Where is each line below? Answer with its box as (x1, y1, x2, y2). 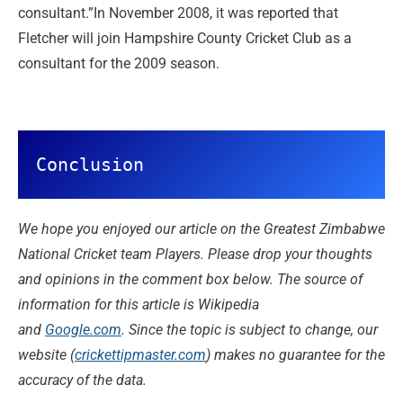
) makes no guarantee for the (206, 346, 385, 364)
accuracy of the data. (18, 372, 147, 390)
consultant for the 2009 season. (18, 55, 219, 73)
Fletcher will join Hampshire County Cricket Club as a (18, 30, 352, 48)
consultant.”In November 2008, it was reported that (18, 4, 338, 22)
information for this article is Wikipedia (18, 296, 259, 314)
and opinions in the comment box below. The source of (18, 271, 363, 289)
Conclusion (36, 154, 144, 176)
